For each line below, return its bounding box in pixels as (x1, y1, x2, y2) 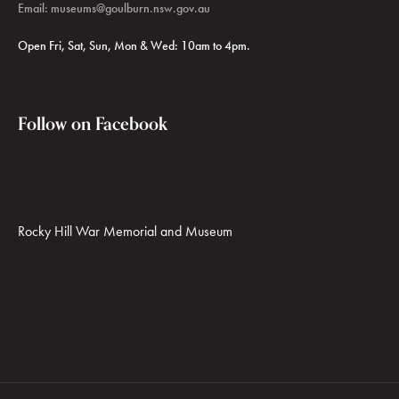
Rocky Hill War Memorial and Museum (18, 223, 232, 240)
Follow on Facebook (18, 112, 167, 135)
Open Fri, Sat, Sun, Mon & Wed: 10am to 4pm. (18, 38, 250, 54)
